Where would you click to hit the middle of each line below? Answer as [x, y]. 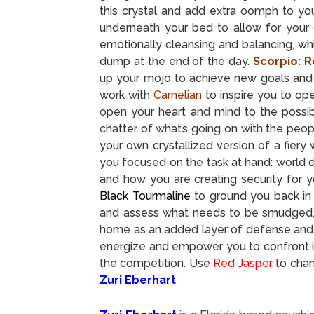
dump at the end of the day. [175, 61]
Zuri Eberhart [138, 280]
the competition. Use [157, 263]
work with [127, 95]
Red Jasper [243, 263]
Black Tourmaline [145, 196]
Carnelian [178, 95]
